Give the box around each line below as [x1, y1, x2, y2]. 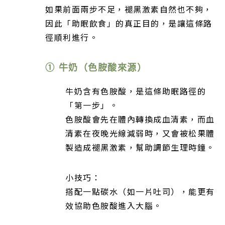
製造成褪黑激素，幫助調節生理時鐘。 [65, 141, 215, 153]
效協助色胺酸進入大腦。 [65, 199, 162, 211]
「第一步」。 [65, 98, 118, 111]
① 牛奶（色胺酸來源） [45, 61, 147, 73]
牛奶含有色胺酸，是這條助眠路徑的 [65, 84, 206, 97]
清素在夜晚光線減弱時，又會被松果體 [65, 127, 215, 139]
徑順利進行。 [45, 31, 98, 43]
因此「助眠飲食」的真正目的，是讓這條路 [45, 17, 212, 29]
